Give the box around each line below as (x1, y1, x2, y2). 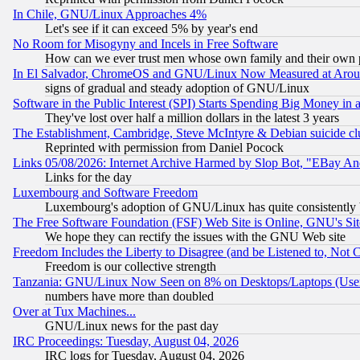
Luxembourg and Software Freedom (13, 185, 198, 199)
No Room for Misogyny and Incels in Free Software (13, 36, 278, 51)
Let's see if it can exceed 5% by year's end (45, 21, 258, 35)
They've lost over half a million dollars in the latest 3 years (45, 110, 339, 125)
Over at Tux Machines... (13, 304, 136, 318)
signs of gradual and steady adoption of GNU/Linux (45, 80, 309, 95)
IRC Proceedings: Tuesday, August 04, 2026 (13, 333, 239, 348)
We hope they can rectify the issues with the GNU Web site (45, 229, 346, 243)
